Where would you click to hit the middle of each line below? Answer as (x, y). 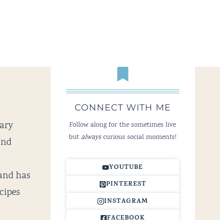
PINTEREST (126, 185)
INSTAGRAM (126, 201)
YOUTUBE (126, 167)
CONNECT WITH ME (123, 107)
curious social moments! (139, 137)
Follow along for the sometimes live (123, 125)
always (91, 137)
